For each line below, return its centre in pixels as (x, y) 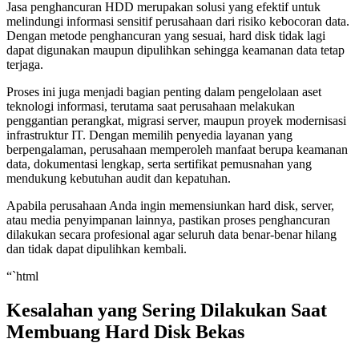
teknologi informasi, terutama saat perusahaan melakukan (151, 107)
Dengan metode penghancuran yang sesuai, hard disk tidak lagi (166, 36)
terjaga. (25, 65)
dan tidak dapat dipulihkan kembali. (97, 249)
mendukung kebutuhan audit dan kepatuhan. (119, 179)
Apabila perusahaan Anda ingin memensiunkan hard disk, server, (170, 206)
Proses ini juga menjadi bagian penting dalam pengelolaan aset (164, 92)
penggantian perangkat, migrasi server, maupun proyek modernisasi (176, 121)
